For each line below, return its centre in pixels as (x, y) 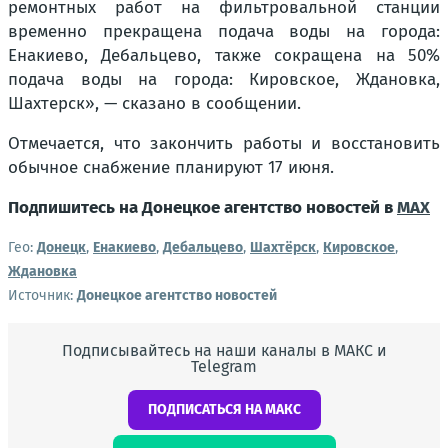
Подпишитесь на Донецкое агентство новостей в (202, 207)
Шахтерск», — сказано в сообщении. (154, 103)
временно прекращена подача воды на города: (224, 31)
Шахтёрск (283, 247)
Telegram (224, 366)
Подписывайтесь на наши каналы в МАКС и (224, 350)
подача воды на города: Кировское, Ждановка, (224, 79)
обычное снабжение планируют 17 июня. (171, 167)
